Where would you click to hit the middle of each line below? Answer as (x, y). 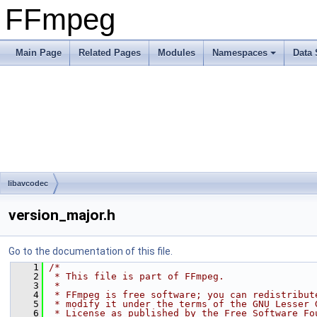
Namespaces (240, 53)
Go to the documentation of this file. (91, 251)
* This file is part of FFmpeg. (137, 276)
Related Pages (110, 53)
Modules (177, 53)
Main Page (39, 53)
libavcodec (28, 183)
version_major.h (62, 215)
